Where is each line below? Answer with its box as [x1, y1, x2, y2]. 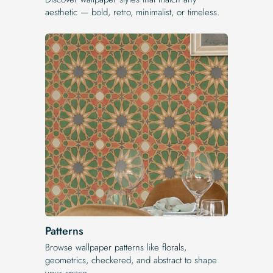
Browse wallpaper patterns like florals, [45, 240, 186, 254]
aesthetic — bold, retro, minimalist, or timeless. [45, 5, 219, 19]
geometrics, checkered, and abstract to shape [45, 253, 217, 267]
